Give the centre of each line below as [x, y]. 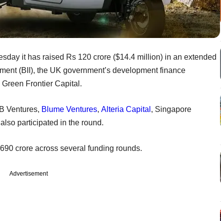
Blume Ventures [69, 109]
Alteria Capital [126, 109]
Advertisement [29, 173]
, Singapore [171, 109]
